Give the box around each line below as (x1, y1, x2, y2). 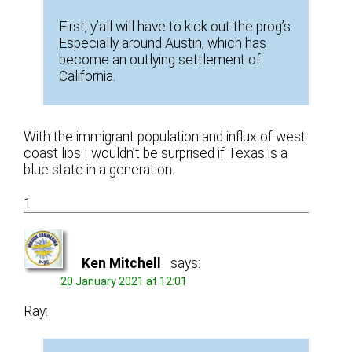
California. (59, 68, 116, 84)
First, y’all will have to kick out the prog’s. (59, 18, 294, 35)
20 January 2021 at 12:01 (60, 274, 188, 288)
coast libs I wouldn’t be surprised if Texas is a (24, 145, 288, 161)
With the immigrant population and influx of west (24, 128, 306, 145)
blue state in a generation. (24, 161, 175, 178)
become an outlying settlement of (59, 51, 262, 68)
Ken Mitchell (82, 255, 162, 271)
